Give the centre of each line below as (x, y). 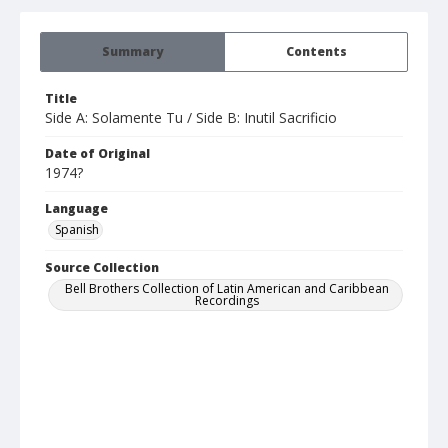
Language (76, 209)
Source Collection (102, 268)
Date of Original (97, 154)
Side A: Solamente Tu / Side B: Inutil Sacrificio (191, 118)
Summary (132, 52)
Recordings (227, 301)
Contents (316, 52)
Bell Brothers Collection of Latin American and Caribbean (227, 289)
